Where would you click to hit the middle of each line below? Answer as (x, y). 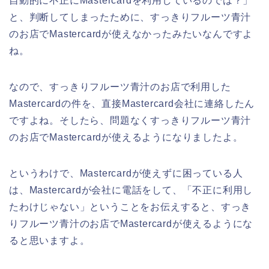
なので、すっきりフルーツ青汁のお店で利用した (120, 86)
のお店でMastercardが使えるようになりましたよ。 (126, 137)
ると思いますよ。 (50, 240)
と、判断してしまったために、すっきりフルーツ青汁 (130, 17)
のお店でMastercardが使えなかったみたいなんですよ (131, 34)
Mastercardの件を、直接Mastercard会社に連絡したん (132, 103)
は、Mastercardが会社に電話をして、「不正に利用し (131, 190)
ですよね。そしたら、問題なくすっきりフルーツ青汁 (130, 120)
